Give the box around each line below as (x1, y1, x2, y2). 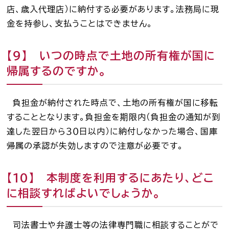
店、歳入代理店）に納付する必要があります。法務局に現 (7, 5, 220, 14)
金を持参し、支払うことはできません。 (7, 19, 153, 28)
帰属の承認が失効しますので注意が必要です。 (7, 142, 184, 150)
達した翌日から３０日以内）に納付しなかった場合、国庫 (7, 127, 218, 136)
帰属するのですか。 (7, 65, 107, 77)
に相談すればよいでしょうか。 (7, 187, 161, 199)
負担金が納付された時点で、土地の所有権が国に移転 (7, 99, 219, 107)
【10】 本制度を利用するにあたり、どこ (7, 172, 215, 184)
